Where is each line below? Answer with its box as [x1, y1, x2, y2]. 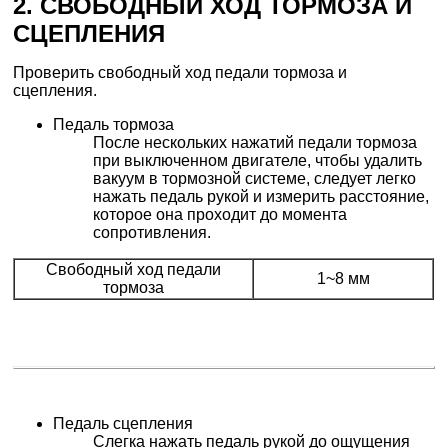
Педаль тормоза [53, 116, 175, 134]
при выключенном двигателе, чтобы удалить [93, 152, 423, 170]
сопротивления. [93, 224, 212, 242]
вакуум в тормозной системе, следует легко [93, 170, 417, 188]
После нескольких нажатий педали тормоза [93, 134, 418, 152]
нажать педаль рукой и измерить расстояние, [93, 188, 430, 206]
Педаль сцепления [53, 414, 194, 432]
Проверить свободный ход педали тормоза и [13, 64, 348, 82]
